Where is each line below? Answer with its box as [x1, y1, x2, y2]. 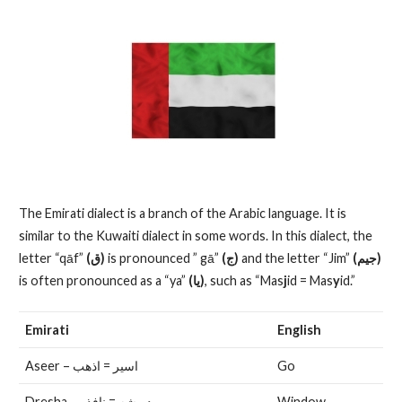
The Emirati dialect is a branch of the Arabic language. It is [18, 205, 346, 222]
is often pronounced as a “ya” [18, 273, 188, 289]
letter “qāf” [18, 250, 86, 267]
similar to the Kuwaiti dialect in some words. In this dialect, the [18, 228, 372, 244]
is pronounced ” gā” [104, 250, 222, 267]
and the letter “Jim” [238, 250, 353, 267]
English [276, 321, 321, 337]
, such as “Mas [204, 273, 284, 289]
